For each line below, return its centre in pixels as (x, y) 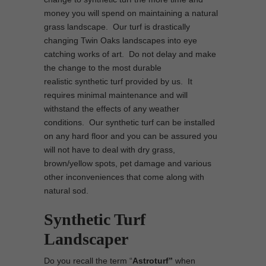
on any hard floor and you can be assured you (131, 136)
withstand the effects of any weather (112, 109)
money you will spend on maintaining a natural (131, 13)
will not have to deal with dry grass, (110, 150)
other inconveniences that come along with (124, 177)
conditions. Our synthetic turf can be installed (129, 122)
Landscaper (86, 239)
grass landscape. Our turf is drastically (117, 27)
